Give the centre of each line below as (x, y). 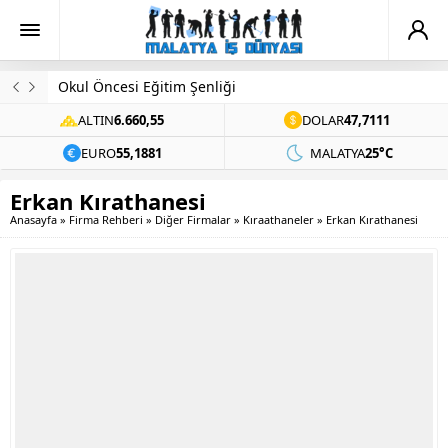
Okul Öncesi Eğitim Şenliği (147, 86)
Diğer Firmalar (193, 219)
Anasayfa (33, 219)
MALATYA (337, 153)
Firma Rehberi (106, 219)
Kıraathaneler (278, 219)
